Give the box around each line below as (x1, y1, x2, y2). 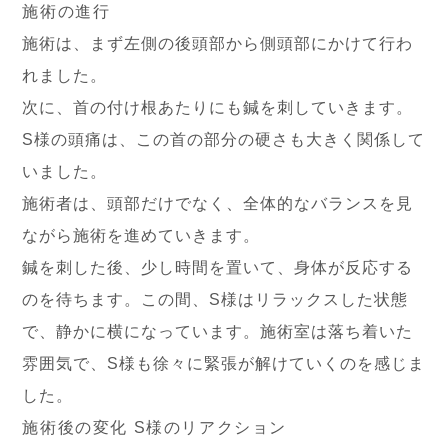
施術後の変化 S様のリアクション (22, 419, 288, 436)
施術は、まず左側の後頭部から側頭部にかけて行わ (22, 35, 414, 52)
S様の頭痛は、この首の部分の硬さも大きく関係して (22, 131, 426, 148)
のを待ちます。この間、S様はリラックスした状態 (22, 291, 409, 308)
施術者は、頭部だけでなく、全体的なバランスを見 (22, 195, 414, 212)
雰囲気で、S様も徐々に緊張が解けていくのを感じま (22, 355, 426, 372)
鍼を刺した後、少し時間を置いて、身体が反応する (22, 259, 414, 276)
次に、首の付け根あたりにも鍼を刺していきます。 (22, 99, 414, 116)
